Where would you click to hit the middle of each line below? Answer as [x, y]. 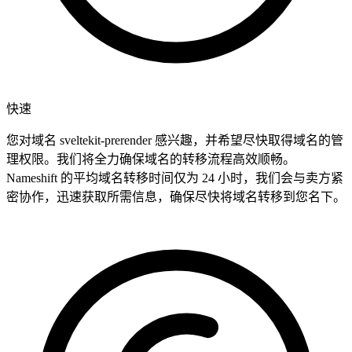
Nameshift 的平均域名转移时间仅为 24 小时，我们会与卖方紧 [175, 178]
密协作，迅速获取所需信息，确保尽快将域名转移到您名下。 [176, 197]
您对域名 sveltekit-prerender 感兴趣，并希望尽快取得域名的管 [175, 141]
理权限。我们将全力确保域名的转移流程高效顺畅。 [151, 159]
